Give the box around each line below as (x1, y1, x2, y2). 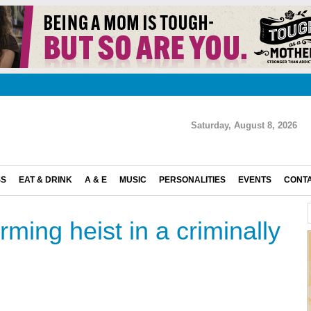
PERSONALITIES (159, 175, 226, 185)
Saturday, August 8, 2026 (191, 120, 297, 131)
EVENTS (238, 175, 271, 185)
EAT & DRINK (19, 175, 72, 185)
